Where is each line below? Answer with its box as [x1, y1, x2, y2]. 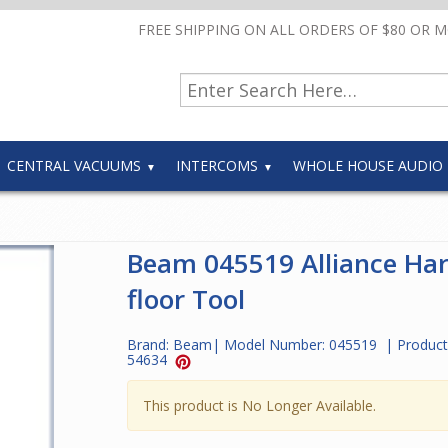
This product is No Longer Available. [142, 395, 376, 415]
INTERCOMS [176, 156, 258, 175]
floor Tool [126, 281, 245, 318]
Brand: [126, 335, 173, 355]
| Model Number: [211, 335, 329, 355]
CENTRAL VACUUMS [7, 156, 141, 175]
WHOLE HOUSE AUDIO [293, 156, 443, 175]
